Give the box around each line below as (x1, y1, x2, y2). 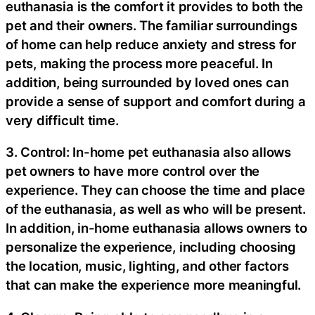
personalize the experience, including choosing (6, 239, 296, 255)
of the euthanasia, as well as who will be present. (6, 201, 306, 217)
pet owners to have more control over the (6, 163, 260, 179)
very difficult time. (6, 112, 119, 128)
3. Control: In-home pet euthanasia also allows (6, 144, 291, 160)
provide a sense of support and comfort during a (6, 93, 306, 109)
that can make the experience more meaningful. (6, 277, 302, 293)
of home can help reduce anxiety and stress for (6, 36, 296, 52)
